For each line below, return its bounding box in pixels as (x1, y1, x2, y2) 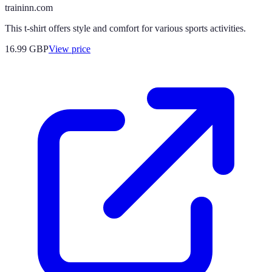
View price (49, 43, 90, 54)
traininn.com (5, 2, 53, 13)
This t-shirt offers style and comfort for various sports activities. (5, 22, 246, 33)
